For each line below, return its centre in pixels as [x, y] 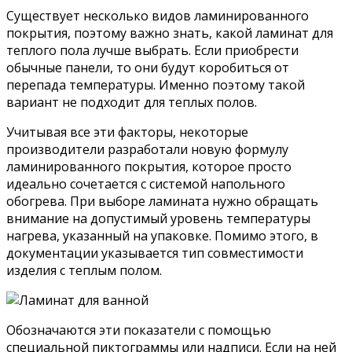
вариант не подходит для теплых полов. [132, 102]
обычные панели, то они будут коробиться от [148, 67]
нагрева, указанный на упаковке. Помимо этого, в [162, 235]
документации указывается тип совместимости [155, 253]
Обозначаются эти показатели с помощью [139, 330]
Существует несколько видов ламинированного [158, 15]
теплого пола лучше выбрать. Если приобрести [152, 50]
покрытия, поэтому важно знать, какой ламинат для [170, 33]
